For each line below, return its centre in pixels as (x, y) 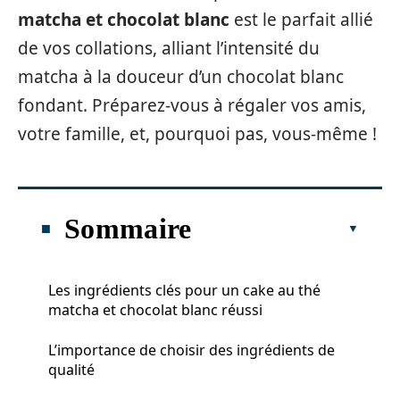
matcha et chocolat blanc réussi (155, 309)
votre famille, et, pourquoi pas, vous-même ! (197, 134)
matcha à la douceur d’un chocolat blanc (181, 77)
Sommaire (128, 228)
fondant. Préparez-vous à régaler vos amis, (192, 105)
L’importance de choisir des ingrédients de (192, 350)
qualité (71, 369)
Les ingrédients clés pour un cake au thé (184, 290)
